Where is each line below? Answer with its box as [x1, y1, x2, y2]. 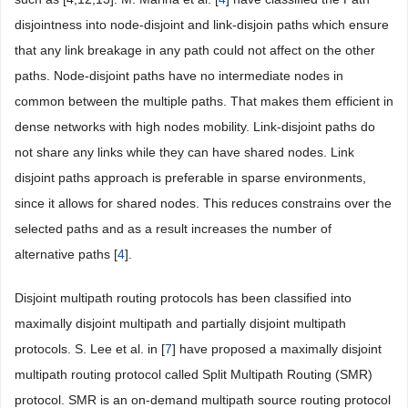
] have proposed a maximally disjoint [172, 342, 382, 356]
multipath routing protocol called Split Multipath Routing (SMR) [15, 367, 372, 382]
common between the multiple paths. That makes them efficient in [15, 94, 393, 108]
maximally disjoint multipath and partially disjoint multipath [15, 316, 346, 331]
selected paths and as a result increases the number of [15, 221, 331, 236]
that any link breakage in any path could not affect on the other [15, 43, 375, 57]
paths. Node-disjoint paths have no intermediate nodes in [15, 68, 343, 83]
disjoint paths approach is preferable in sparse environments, [15, 170, 366, 185]
